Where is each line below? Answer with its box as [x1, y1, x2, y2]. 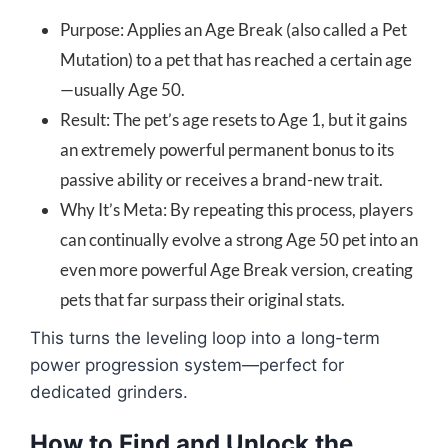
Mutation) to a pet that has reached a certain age [60, 48, 412, 70]
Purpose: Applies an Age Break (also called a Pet [60, 18, 407, 40]
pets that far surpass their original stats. [60, 288, 345, 310]
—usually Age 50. [60, 78, 185, 100]
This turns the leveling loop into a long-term [30, 327, 380, 348]
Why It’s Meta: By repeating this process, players [60, 198, 413, 220]
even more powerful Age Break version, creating [60, 258, 413, 280]
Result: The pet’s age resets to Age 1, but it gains [60, 108, 407, 130]
